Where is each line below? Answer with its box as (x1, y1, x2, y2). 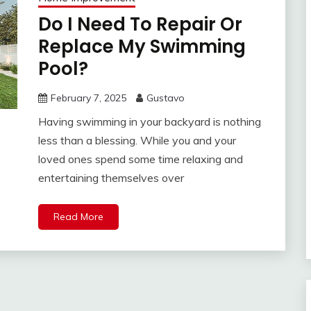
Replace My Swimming (37, 34, 246, 60)
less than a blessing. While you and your (37, 133, 236, 148)
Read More (53, 210, 103, 224)
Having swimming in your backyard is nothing (37, 115, 261, 129)
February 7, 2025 (50, 92, 126, 105)
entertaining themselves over (37, 171, 184, 185)
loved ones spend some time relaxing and (37, 152, 243, 167)
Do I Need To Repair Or (37, 12, 242, 37)
